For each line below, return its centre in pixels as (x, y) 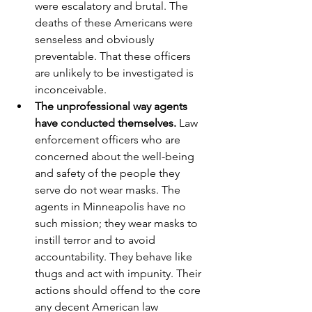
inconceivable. (71, 89)
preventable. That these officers (114, 56)
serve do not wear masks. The (109, 190)
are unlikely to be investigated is (116, 73)
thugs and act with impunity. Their (119, 273)
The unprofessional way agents (112, 106)
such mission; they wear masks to (118, 223)
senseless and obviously (96, 39)
